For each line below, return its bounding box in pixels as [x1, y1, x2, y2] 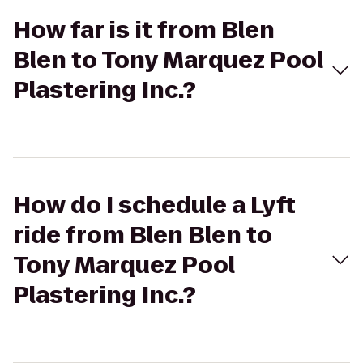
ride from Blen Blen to [13, 220, 272, 251]
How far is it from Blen [13, 15, 275, 46]
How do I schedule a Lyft [13, 190, 296, 221]
